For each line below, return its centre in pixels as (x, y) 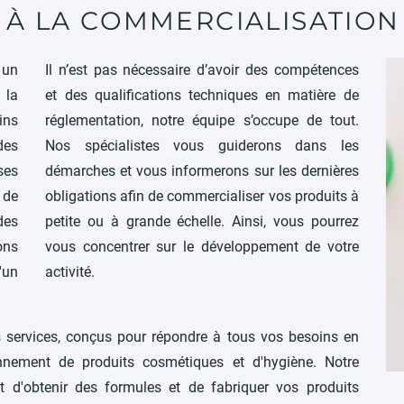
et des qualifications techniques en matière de (202, 96)
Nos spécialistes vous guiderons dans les (202, 146)
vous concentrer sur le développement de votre (202, 247)
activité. (70, 272)
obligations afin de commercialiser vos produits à (202, 197)
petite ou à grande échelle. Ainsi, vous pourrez (202, 222)
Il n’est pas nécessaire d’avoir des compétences (202, 70)
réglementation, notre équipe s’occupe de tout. (202, 121)
